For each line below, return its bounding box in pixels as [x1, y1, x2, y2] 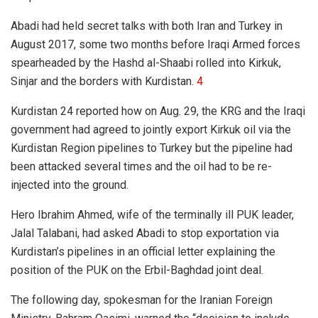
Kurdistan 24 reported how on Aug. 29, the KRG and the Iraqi [11, 104, 305, 118]
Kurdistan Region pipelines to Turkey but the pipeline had [11, 141, 292, 155]
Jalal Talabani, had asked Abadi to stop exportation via [11, 226, 279, 240]
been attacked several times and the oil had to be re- [11, 159, 272, 173]
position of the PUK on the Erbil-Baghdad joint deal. [11, 263, 263, 277]
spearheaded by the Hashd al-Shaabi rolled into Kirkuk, [11, 55, 281, 70]
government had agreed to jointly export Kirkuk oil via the [11, 122, 291, 136]
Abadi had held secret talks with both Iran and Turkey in [11, 18, 283, 33]
